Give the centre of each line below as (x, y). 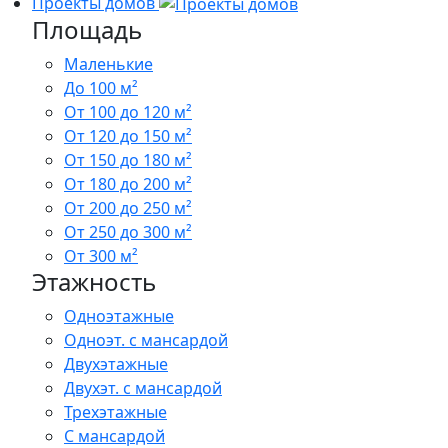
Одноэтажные (119, 316)
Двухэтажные (116, 364)
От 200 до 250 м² (128, 208)
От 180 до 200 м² (128, 184)
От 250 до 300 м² (128, 232)
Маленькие (108, 64)
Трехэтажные (115, 412)
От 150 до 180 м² (128, 160)
